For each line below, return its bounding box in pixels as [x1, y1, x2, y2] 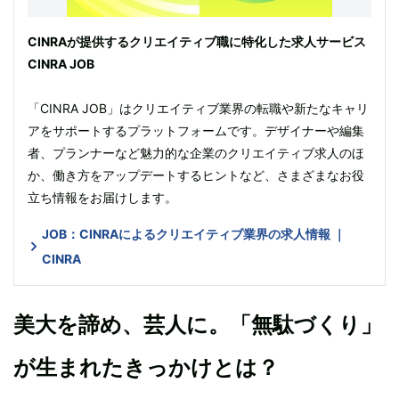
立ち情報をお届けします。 [28, 190, 177, 206]
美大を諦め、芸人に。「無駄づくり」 [13, 312, 382, 338]
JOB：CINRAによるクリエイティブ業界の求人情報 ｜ [42, 226, 346, 242]
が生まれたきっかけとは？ [13, 354, 279, 381]
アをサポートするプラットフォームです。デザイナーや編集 [28, 123, 364, 139]
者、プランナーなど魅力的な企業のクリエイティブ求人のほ [28, 145, 364, 161]
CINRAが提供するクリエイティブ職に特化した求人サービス [28, 34, 366, 50]
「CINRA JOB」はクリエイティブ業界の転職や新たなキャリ [28, 101, 369, 117]
